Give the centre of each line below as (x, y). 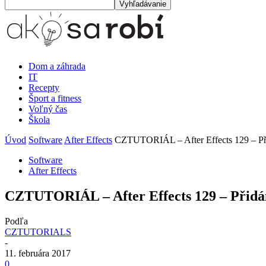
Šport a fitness (55, 98)
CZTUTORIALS (38, 232)
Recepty (44, 88)
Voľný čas (48, 109)
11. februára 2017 (38, 253)
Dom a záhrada (57, 66)
